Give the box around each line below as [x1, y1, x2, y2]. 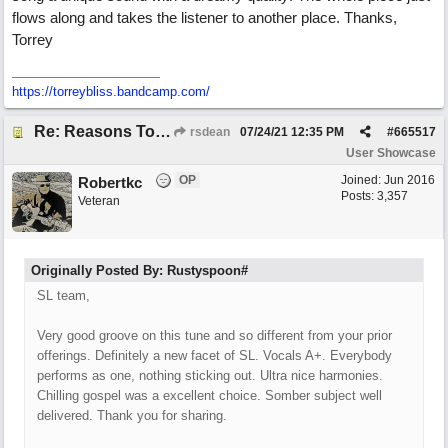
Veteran [78, 194, 120, 208]
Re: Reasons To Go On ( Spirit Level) [155, 123, 171, 140]
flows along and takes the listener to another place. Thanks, [12, 9, 397, 26]
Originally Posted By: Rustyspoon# [31, 263, 248, 278]
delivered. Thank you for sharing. [37, 408, 227, 423]
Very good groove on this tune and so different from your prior [37, 328, 392, 343]
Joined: [341, 173, 384, 187]
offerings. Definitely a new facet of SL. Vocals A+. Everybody [37, 348, 392, 363]
